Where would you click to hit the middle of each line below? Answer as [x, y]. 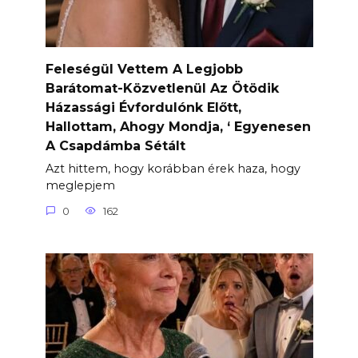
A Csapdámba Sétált [115, 145]
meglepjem [80, 186]
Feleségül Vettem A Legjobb [144, 69]
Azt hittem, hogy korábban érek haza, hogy [173, 169]
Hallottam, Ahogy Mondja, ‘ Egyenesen [178, 126]
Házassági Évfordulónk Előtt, [143, 107]
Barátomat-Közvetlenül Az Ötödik [162, 88]
